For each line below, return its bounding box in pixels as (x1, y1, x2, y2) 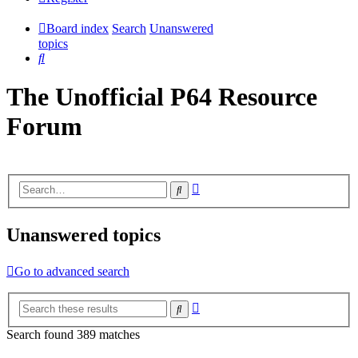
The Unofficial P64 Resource (6, 82, 317, 112)
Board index (46, 22, 109, 35)
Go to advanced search (14, 265, 129, 279)
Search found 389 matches (6, 327, 140, 341)
